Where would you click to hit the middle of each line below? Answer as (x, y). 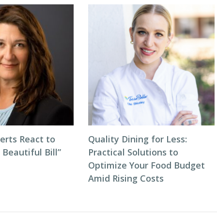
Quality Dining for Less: (137, 139)
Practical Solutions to (133, 152)
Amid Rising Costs (126, 178)
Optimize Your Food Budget (146, 165)
